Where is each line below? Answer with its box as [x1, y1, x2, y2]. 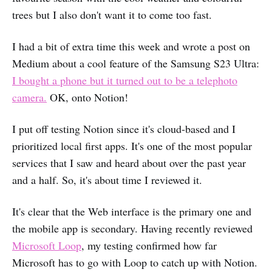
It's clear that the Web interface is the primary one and [12, 204, 251, 219]
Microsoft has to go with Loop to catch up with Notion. [12, 255, 257, 270]
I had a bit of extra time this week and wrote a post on [12, 39, 250, 53]
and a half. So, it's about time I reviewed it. [12, 172, 202, 187]
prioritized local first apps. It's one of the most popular [12, 138, 252, 153]
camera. [12, 90, 47, 104]
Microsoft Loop [12, 238, 81, 253]
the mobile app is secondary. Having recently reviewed [12, 221, 253, 236]
